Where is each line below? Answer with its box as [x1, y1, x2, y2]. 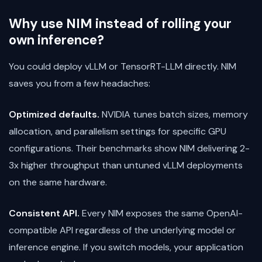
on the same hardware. [9, 176, 107, 189]
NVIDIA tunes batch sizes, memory [99, 108, 248, 121]
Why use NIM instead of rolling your [9, 15, 232, 33]
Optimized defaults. [9, 108, 99, 121]
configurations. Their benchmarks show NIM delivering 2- [9, 142, 250, 155]
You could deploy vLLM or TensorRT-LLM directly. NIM [9, 60, 236, 73]
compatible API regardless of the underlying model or [9, 224, 236, 237]
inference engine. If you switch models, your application [9, 241, 243, 254]
